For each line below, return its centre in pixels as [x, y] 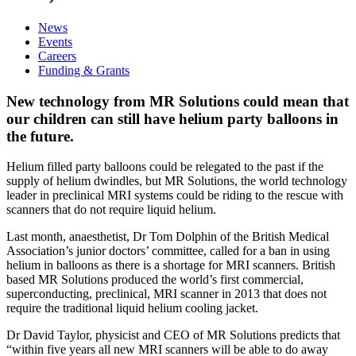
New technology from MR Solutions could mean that [178, 101]
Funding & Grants [84, 70]
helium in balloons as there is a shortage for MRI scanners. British [171, 265]
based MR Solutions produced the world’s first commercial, [155, 280]
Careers [57, 56]
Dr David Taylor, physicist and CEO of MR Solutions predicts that [173, 335]
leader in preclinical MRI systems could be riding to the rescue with [175, 195]
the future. [40, 136]
